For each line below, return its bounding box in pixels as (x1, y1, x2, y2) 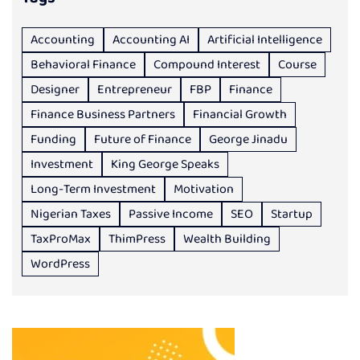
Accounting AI (112, 30, 190, 51)
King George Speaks (111, 154, 219, 175)
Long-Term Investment (31, 179, 156, 200)
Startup (271, 204, 313, 225)
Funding (31, 129, 76, 150)
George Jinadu (209, 129, 288, 150)
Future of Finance (94, 129, 191, 150)
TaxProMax (31, 229, 91, 250)
